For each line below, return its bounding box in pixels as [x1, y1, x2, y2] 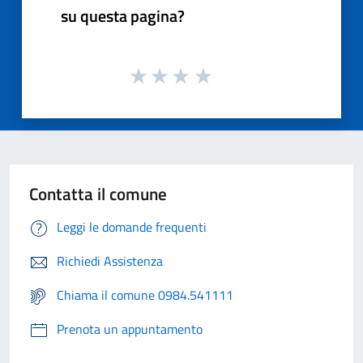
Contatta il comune [29, 181, 167, 207]
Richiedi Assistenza [57, 251, 163, 271]
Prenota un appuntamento [57, 319, 203, 340]
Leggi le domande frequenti [57, 217, 207, 237]
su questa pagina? [61, 2, 185, 28]
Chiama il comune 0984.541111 [57, 285, 233, 305]
